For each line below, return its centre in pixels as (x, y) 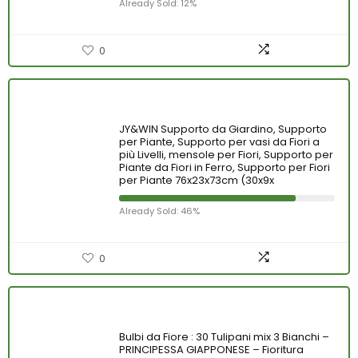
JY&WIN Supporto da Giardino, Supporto (223, 129)
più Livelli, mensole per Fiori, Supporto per (226, 155)
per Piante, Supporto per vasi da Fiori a (219, 142)
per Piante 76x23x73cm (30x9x (197, 180)
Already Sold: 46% (159, 211)
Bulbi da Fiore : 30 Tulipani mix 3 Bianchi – (224, 337)
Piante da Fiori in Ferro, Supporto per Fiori (225, 167)
